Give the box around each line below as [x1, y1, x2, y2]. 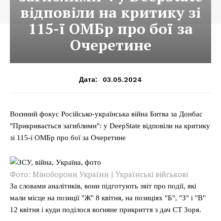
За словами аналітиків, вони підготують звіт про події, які [10, 182, 196, 190]
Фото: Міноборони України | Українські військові [10, 169, 188, 179]
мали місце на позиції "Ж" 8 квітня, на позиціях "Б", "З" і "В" [10, 194, 206, 202]
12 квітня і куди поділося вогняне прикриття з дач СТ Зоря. [10, 206, 201, 214]
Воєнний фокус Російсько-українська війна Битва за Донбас [10, 110, 203, 118]
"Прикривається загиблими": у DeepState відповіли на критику [10, 122, 210, 130]
